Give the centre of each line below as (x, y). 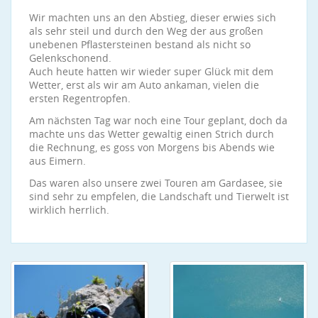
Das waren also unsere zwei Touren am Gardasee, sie (156, 183)
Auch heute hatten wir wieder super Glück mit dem (151, 71)
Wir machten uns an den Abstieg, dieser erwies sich (153, 17)
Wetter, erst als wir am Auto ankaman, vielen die (144, 85)
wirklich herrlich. (69, 210)
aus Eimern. (57, 161)
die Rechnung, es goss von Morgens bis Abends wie (152, 147)
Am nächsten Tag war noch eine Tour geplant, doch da (158, 120)
